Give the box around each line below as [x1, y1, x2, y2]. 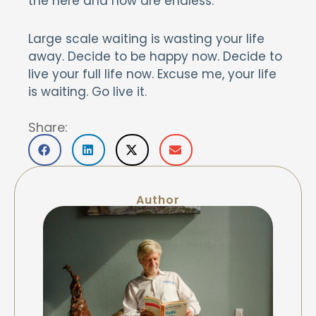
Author [136, 192, 180, 208]
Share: [28, 119, 68, 136]
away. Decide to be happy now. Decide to [28, 48, 282, 65]
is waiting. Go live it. [28, 83, 147, 100]
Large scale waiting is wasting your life [28, 30, 265, 47]
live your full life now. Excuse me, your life [28, 66, 276, 83]
